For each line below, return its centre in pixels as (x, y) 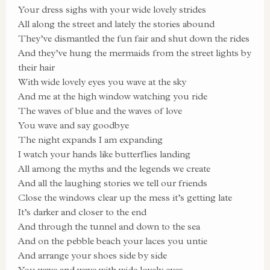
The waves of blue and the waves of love (100, 111)
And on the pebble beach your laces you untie (113, 241)
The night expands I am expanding (90, 140)
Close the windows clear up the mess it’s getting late (125, 197)
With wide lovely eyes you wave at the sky (102, 82)
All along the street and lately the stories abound (116, 24)
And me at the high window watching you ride (113, 96)
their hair (36, 67)
